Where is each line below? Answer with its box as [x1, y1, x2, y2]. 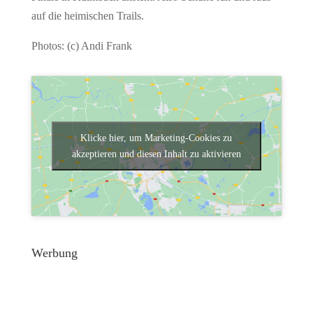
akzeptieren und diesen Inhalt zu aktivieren [71, 148, 241, 159]
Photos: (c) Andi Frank [31, 39, 132, 52]
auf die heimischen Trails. [31, 9, 144, 22]
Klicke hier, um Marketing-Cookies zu [80, 132, 233, 143]
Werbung [31, 245, 78, 260]
